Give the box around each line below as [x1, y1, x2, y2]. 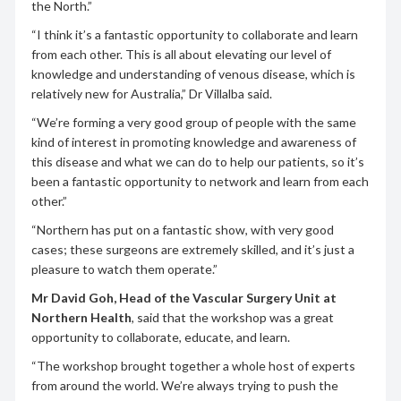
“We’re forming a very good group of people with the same [30, 114, 356, 130]
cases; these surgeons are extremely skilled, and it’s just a [30, 241, 354, 257]
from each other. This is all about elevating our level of [30, 46, 331, 62]
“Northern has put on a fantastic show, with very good [30, 221, 334, 237]
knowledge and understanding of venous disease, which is [30, 65, 355, 81]
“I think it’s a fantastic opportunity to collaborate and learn [30, 26, 358, 42]
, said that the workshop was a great [131, 309, 334, 325]
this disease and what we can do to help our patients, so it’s [30, 153, 364, 169]
